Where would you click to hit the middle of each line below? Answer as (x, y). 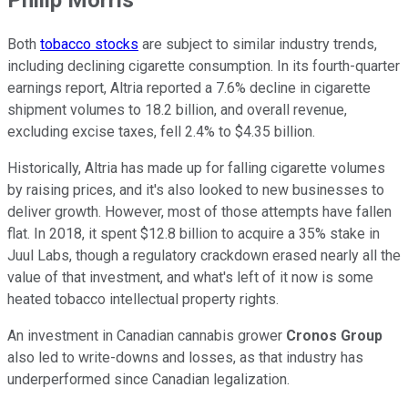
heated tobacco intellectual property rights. (143, 300)
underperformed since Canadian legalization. (148, 380)
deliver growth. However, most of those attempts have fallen (199, 212)
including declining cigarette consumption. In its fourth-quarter (204, 66)
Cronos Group (334, 336)
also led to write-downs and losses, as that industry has (185, 358)
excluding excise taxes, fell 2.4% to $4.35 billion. (161, 132)
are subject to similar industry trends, (258, 45)
